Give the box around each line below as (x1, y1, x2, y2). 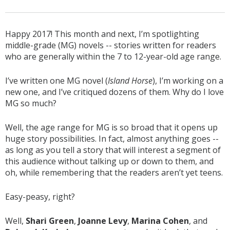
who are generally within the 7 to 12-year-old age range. (5, 51, 223, 62)
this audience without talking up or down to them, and (5, 156, 214, 167)
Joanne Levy (78, 215, 127, 226)
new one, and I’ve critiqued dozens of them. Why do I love (5, 86, 224, 98)
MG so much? (5, 98, 56, 109)
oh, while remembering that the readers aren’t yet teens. (5, 167, 223, 178)
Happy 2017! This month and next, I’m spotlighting (5, 28, 199, 40)
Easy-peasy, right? (5, 191, 75, 202)
